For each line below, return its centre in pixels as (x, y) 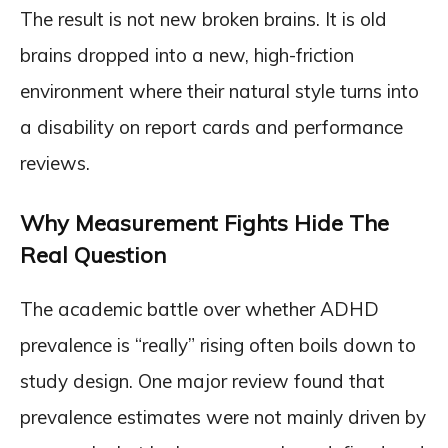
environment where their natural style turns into (219, 90)
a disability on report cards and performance (211, 126)
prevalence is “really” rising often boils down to (218, 344)
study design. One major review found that (202, 380)
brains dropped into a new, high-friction (187, 54)
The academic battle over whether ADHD (199, 308)
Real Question (93, 254)
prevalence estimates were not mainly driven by (223, 416)
